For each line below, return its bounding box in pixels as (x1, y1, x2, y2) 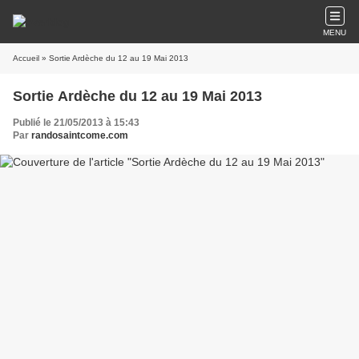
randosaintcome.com (31, 130, 128, 141)
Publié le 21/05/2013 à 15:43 (13, 117, 139, 128)
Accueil (13, 54, 39, 63)
